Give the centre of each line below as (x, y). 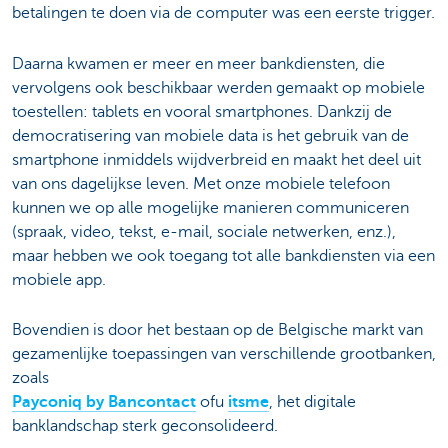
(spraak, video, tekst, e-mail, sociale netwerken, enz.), (204, 231)
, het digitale (312, 402)
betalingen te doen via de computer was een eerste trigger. (223, 13)
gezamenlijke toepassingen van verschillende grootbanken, (224, 354)
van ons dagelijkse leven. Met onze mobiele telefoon (201, 183)
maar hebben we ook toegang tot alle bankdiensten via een (223, 255)
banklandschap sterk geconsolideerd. (145, 426)
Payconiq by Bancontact (104, 402)
